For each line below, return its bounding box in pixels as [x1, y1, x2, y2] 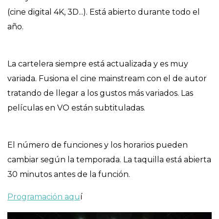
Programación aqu [7, 192, 80, 201]
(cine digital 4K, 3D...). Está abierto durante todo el [7, 7, 200, 17]
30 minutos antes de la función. [7, 170, 130, 179]
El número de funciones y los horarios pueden [7, 140, 188, 150]
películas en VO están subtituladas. [7, 103, 145, 112]
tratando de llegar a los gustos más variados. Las [7, 88, 193, 98]
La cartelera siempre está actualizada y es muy [7, 59, 188, 68]
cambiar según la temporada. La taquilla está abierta [7, 155, 211, 164]
